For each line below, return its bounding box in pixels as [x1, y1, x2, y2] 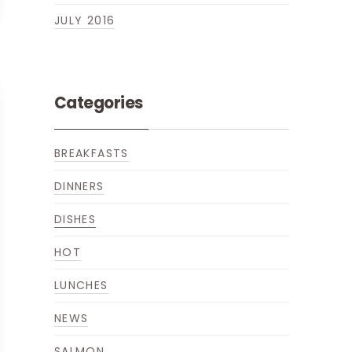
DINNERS [53, 178, 104, 194]
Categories [53, 92, 143, 114]
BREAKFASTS [53, 145, 129, 161]
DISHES [53, 211, 97, 227]
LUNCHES [53, 277, 108, 293]
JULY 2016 [53, 13, 115, 28]
